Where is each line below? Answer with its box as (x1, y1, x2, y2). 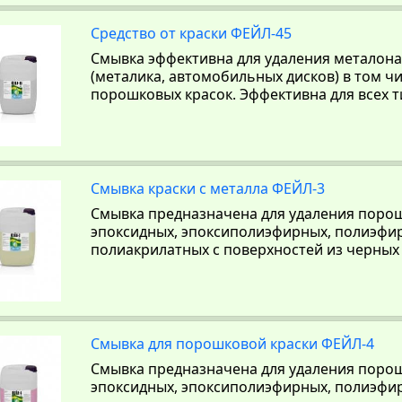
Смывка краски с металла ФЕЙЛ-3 (91, 179, 326, 198)
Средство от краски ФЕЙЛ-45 (91, 23, 293, 43)
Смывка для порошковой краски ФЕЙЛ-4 (91, 334, 375, 354)
